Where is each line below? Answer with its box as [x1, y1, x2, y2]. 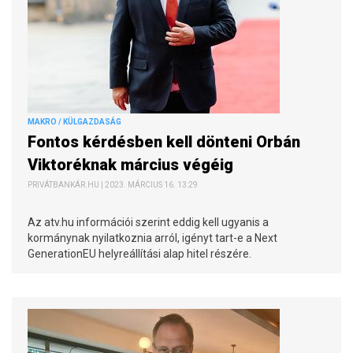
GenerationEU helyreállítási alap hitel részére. [28, 247, 251, 260]
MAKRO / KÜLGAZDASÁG [28, 117, 121, 126]
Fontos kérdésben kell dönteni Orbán [28, 132, 300, 151]
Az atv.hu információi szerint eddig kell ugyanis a [28, 215, 269, 229]
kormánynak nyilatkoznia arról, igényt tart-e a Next [28, 231, 277, 244]
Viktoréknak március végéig [28, 154, 241, 174]
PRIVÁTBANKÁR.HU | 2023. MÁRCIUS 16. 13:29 [28, 180, 198, 189]
